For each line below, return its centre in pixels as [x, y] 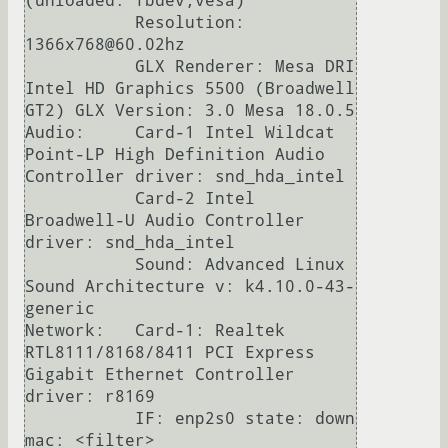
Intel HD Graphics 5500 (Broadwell [190, 89]
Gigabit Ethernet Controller [160, 375]
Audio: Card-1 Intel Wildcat [180, 133]
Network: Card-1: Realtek [155, 331]
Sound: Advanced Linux [80, 265]
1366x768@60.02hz [105, 45]
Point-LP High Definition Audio [175, 155]
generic [60, 309]
